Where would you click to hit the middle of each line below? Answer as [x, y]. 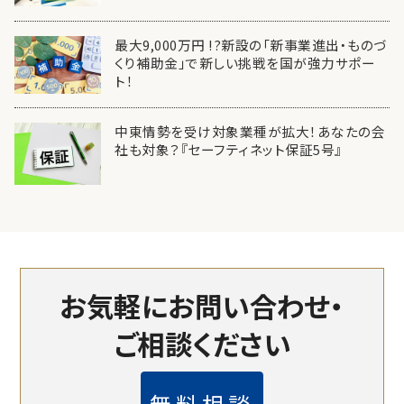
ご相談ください [202, 343]
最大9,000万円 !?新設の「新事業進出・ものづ [251, 44]
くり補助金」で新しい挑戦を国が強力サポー [245, 62]
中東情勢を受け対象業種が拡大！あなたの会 [250, 132]
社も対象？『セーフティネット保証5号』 [229, 150]
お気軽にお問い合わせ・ [202, 305]
